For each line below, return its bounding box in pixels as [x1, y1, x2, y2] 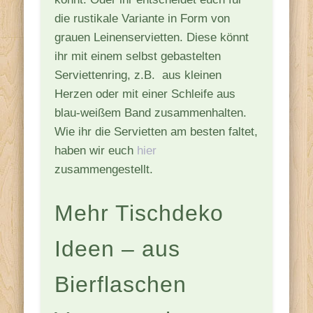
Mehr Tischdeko [54, 200, 224, 226]
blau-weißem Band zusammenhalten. [54, 105, 247, 119]
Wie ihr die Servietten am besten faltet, [54, 124, 259, 138]
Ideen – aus [54, 235, 181, 261]
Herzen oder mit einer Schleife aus [54, 87, 236, 101]
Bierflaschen [54, 271, 187, 297]
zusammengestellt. [54, 162, 154, 176]
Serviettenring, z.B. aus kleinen [54, 68, 222, 82]
